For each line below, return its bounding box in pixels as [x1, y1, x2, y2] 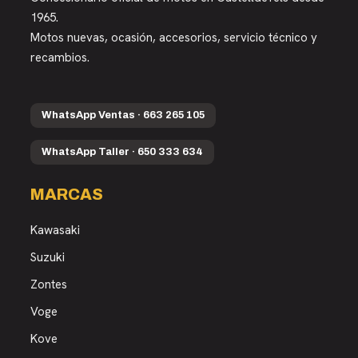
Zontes [30, 276, 67, 292]
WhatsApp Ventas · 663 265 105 [42, 109, 205, 121]
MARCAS [30, 185, 103, 203]
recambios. [30, 49, 89, 66]
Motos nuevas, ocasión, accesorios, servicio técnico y [30, 29, 317, 46]
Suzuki [30, 249, 65, 265]
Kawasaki [30, 221, 80, 238]
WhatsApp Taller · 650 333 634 [42, 145, 203, 157]
